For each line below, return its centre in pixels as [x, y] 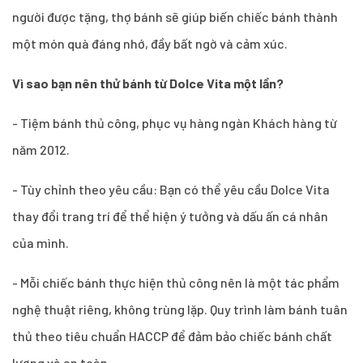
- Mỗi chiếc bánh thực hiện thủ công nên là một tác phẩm [176, 282]
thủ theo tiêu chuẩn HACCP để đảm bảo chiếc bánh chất [172, 335]
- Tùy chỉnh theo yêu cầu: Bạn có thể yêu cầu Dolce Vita [171, 189]
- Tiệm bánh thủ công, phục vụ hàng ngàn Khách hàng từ [175, 122]
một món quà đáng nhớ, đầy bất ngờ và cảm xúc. [150, 43]
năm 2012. [41, 149]
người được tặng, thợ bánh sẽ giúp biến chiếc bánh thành [175, 16]
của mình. [41, 242]
